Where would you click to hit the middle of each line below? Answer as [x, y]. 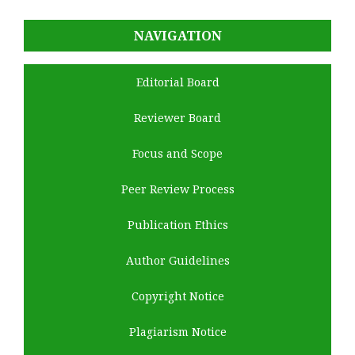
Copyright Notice [177, 296]
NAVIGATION [177, 36]
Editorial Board [177, 82]
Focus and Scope [177, 154]
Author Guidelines [177, 261]
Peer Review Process [177, 189]
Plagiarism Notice [177, 332]
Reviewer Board [177, 118]
